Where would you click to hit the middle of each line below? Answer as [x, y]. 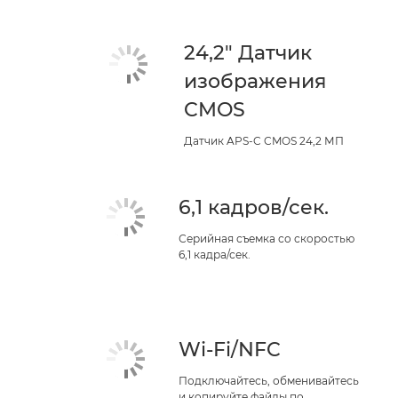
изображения [255, 81]
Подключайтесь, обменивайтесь [269, 381]
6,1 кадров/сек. [254, 207]
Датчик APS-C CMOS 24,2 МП [264, 141]
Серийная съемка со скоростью [267, 239]
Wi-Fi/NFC [230, 350]
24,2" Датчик [248, 53]
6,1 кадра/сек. [215, 255]
